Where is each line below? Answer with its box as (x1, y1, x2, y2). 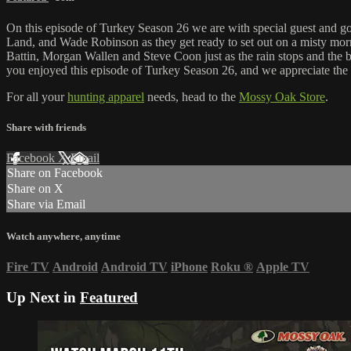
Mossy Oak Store (239, 90, 325, 104)
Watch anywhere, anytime (6, 230, 121, 242)
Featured (80, 288, 138, 306)
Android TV (101, 259, 168, 273)
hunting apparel (67, 90, 144, 104)
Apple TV (256, 259, 309, 273)
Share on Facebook (7, 166, 103, 180)
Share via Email (7, 197, 85, 212)
